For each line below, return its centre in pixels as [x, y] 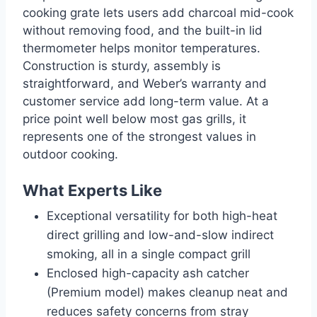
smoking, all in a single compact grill [149, 254]
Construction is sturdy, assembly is [122, 65]
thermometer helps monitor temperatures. [142, 48]
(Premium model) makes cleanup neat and [167, 292]
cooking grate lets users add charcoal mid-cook [158, 12]
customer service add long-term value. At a [146, 101]
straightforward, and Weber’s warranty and [145, 83]
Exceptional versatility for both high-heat [162, 215]
